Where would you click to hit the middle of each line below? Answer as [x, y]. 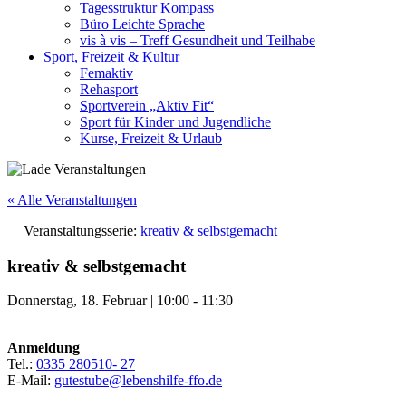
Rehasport [109, 89]
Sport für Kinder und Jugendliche [175, 122]
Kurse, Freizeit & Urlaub [151, 138]
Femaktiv [106, 73]
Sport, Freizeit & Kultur [111, 57]
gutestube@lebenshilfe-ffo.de [138, 381]
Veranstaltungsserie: [82, 231]
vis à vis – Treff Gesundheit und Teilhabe [198, 40]
